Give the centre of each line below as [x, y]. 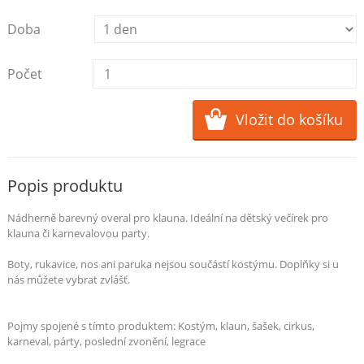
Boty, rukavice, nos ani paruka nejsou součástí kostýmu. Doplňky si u [173, 264]
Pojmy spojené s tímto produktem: [92, 325]
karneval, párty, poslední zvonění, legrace [106, 341]
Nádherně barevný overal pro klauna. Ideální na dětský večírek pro [167, 217]
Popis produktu [65, 185]
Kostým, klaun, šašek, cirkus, [246, 325]
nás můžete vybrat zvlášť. [68, 279]
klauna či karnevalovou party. [78, 233]
